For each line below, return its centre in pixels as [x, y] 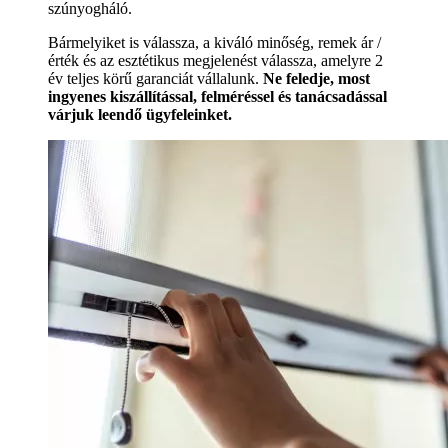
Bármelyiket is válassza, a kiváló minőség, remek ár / [214, 42]
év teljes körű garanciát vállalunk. [155, 78]
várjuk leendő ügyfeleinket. [140, 114]
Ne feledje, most [316, 78]
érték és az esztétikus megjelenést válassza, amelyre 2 [215, 60]
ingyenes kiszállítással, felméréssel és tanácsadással [217, 96]
